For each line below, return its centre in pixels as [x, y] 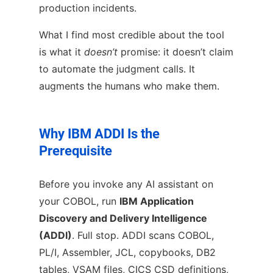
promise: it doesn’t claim [175, 51]
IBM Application [157, 201]
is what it [62, 51]
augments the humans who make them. [129, 86]
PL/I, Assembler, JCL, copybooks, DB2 [127, 252]
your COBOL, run [79, 201]
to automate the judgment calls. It [117, 69]
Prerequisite [76, 151]
